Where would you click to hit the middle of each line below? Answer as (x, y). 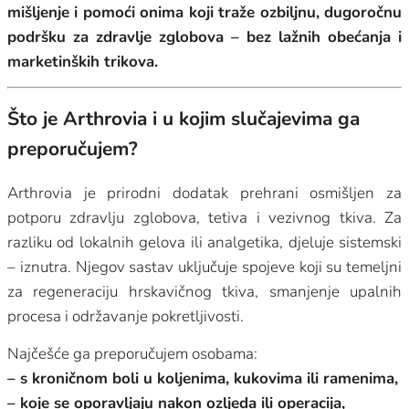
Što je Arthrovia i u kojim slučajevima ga (184, 119)
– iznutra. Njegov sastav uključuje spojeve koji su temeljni (204, 267)
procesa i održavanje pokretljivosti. (126, 316)
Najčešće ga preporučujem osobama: (132, 353)
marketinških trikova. (83, 61)
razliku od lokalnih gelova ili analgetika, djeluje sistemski (204, 242)
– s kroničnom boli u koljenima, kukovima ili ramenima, (203, 378)
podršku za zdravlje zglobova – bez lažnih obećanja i (204, 37)
